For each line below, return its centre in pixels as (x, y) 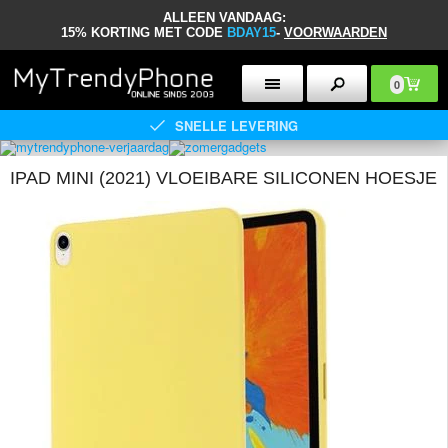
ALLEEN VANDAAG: (224, 17)
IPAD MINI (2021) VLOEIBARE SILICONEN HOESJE (223, 178)
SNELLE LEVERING (236, 125)
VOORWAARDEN (335, 32)
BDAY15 (251, 32)
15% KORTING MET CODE (144, 32)
